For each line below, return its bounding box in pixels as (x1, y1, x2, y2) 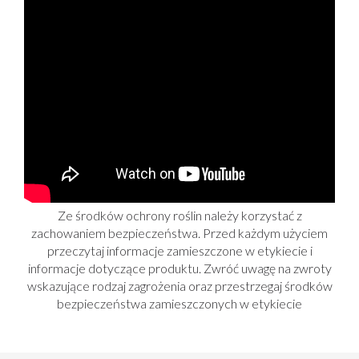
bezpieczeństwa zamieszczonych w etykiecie (57, 296, 302, 311)
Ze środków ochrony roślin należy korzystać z (57, 208, 302, 223)
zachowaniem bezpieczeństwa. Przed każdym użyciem (31, 225, 328, 240)
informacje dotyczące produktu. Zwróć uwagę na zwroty (27, 260, 332, 276)
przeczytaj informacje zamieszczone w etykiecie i (46, 243, 313, 258)
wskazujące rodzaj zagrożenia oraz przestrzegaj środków (26, 278, 333, 293)
